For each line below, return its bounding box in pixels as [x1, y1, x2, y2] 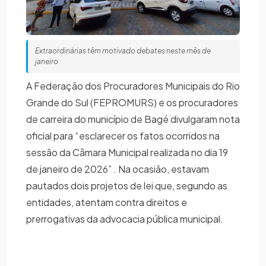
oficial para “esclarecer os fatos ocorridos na [26, 129, 220, 142]
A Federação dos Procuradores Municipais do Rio [26, 79, 240, 92]
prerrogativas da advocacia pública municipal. [26, 212, 223, 225]
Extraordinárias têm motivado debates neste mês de [35, 46, 211, 55]
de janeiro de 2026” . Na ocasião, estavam [26, 162, 209, 175]
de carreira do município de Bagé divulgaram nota [26, 112, 240, 125]
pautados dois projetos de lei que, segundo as [26, 179, 227, 192]
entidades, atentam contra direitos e [26, 195, 187, 208]
